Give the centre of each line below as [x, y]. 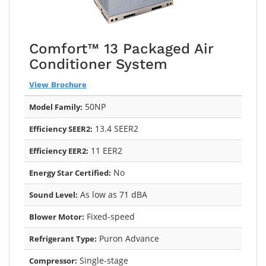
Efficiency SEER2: [61, 129]
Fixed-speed [110, 216]
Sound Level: [53, 194]
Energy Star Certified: [70, 172]
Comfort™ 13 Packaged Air [121, 48]
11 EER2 [105, 150]
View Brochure [58, 84]
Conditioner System [98, 64]
